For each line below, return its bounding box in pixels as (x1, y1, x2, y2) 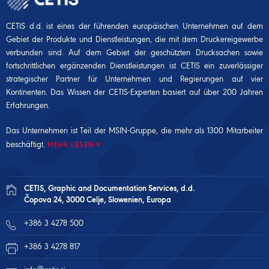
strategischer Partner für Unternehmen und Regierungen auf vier (6, 74, 263, 83)
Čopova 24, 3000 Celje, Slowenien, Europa (24, 195, 171, 204)
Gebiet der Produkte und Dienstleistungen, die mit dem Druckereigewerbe (6, 35, 263, 44)
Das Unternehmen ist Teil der (6, 126, 109, 135)
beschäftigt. (6, 140, 47, 149)
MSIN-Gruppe (109, 126, 156, 135)
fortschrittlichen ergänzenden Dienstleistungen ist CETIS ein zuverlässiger (6, 61, 263, 70)
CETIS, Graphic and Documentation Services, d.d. (24, 183, 195, 193)
